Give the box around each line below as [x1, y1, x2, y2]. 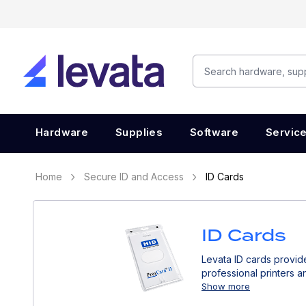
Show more [201, 280, 250, 292]
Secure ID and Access [84, 171, 184, 182]
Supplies [115, 126, 163, 139]
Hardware [36, 126, 88, 139]
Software [190, 126, 238, 139]
